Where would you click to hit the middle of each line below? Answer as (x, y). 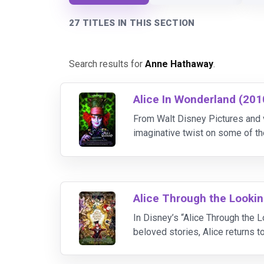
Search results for (107, 64)
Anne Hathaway (179, 64)
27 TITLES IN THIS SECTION (132, 23)
